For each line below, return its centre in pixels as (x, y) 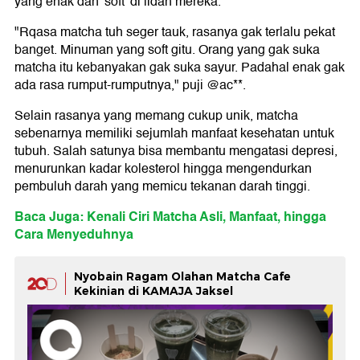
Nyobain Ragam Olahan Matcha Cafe (182, 276)
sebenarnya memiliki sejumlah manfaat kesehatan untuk (174, 133)
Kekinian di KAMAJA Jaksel (153, 290)
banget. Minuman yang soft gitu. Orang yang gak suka (167, 49)
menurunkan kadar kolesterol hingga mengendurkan (163, 168)
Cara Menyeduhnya (74, 234)
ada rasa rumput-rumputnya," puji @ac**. (130, 85)
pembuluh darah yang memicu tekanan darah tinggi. (162, 186)
